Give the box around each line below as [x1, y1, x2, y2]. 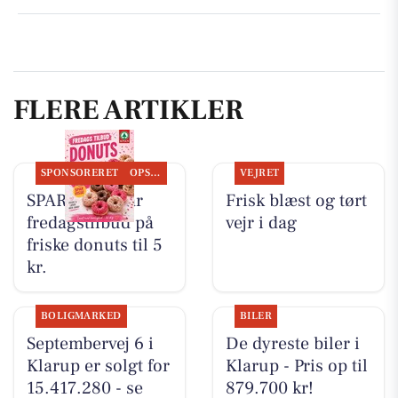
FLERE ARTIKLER [13, 92, 243, 130]
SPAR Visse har [26, 188, 143, 212]
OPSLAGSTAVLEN [150, 165, 161, 179]
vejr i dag [225, 211, 297, 235]
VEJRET [239, 165, 280, 179]
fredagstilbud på [26, 211, 154, 235]
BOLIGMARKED [40, 309, 122, 323]
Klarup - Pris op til [225, 354, 368, 378]
